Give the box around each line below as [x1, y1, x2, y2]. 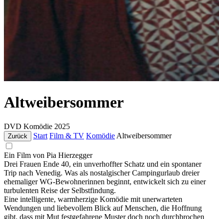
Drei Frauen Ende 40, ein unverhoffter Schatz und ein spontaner [4, 159, 201, 168]
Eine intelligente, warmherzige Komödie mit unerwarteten [4, 195, 182, 203]
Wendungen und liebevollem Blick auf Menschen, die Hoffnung [4, 203, 202, 212]
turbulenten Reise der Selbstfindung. [4, 186, 116, 195]
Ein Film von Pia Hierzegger [4, 151, 92, 159]
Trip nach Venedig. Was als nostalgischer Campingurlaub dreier [4, 168, 199, 177]
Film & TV [49, 131, 84, 140]
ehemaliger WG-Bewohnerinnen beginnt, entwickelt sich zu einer [4, 177, 206, 186]
